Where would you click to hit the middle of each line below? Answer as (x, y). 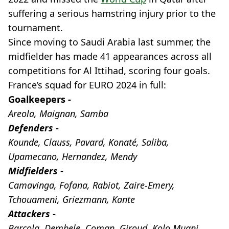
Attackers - (32, 214)
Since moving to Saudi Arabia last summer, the (109, 42)
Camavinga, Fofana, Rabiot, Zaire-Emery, (91, 185)
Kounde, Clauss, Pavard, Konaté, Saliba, (89, 142)
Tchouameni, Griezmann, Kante (72, 199)
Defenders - (33, 128)
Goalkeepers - (40, 99)
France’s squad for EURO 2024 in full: (87, 85)
